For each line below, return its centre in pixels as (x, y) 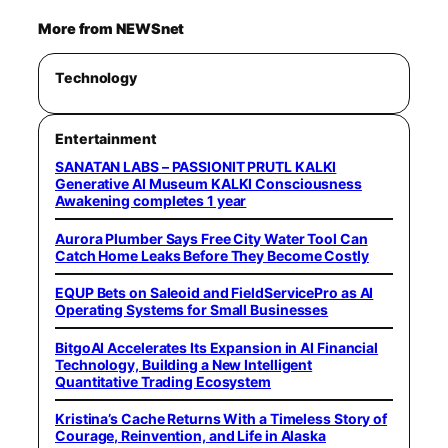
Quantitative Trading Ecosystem (163, 381)
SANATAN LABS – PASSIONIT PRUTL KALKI (196, 167)
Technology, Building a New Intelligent (184, 364)
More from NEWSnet (111, 29)
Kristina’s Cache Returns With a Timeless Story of (221, 419)
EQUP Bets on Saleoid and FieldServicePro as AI (214, 293)
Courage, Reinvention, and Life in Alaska (190, 436)
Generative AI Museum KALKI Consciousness (208, 184)
